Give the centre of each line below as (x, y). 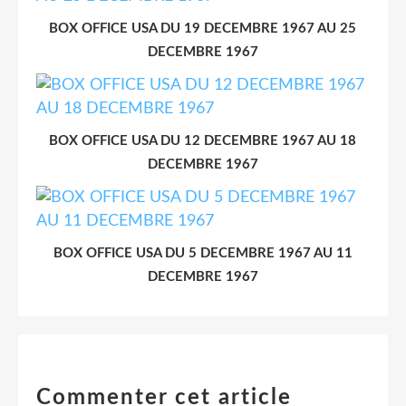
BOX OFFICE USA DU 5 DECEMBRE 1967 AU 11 (203, 253)
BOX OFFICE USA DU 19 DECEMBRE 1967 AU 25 (203, 28)
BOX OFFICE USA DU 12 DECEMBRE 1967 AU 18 (203, 140)
